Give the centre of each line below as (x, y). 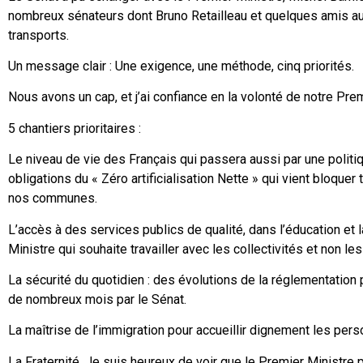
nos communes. (53, 199)
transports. (38, 35)
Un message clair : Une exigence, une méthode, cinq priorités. (181, 66)
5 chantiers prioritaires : (75, 128)
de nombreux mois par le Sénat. (97, 299)
